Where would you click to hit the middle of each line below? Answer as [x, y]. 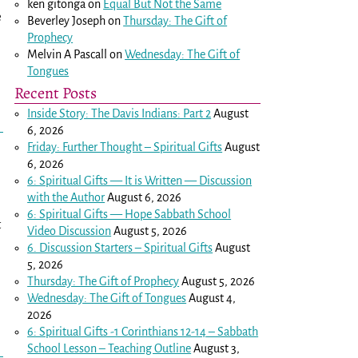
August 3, [217, 348]
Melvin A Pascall [68, 54]
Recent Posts [56, 92]
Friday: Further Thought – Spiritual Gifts [125, 147]
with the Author [66, 197]
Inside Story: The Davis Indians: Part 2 [119, 113]
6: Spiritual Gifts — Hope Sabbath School [129, 214]
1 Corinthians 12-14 [161, 331]
